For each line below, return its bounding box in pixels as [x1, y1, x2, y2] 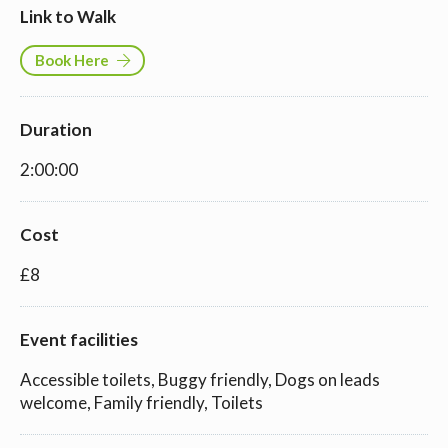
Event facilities [20, 328, 138, 350]
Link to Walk [20, 5, 116, 27]
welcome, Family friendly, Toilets [20, 391, 263, 413]
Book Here [35, 50, 109, 69]
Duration [20, 118, 92, 140]
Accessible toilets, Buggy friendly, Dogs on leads [20, 368, 380, 390]
